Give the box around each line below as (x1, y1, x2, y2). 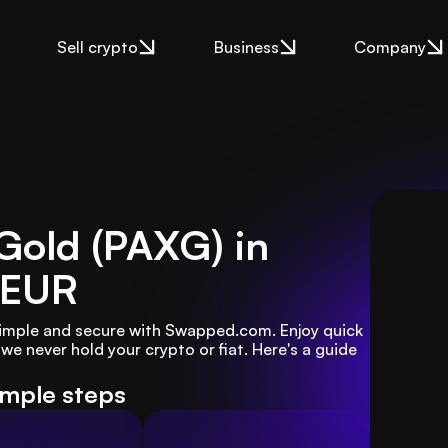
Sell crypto (57, 37, 138, 57)
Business (213, 37, 279, 57)
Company (354, 37, 426, 57)
